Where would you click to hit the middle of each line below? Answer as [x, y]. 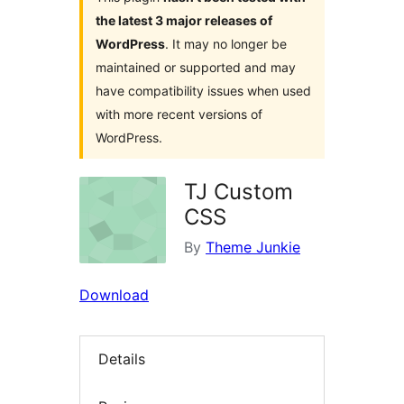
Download [114, 295]
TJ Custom [239, 192]
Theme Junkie [253, 248]
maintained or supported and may [196, 68]
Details [122, 359]
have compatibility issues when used [203, 91]
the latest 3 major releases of [184, 21]
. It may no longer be [226, 44]
